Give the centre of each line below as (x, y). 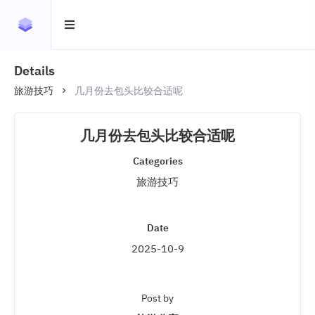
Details (34, 71)
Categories (157, 161)
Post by (157, 298)
